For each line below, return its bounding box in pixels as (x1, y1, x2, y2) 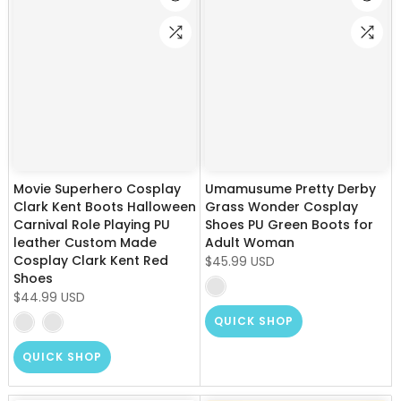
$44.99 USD (13, 288, 85, 307)
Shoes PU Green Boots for (205, 216, 373, 235)
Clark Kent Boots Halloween (13, 198, 196, 217)
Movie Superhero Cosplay (13, 180, 181, 199)
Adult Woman (205, 234, 294, 252)
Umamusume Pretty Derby (205, 180, 376, 199)
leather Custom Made (13, 234, 157, 252)
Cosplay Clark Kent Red (13, 252, 168, 270)
